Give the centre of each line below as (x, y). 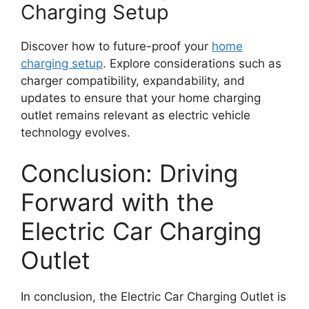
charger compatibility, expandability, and (133, 80)
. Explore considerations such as (192, 63)
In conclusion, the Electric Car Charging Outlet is (153, 297)
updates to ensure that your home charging (141, 98)
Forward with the (117, 202)
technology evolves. (76, 132)
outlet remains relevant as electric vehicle (136, 115)
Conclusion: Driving (129, 173)
